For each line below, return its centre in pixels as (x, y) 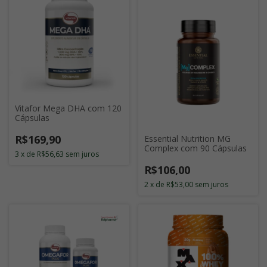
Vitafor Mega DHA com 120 (68, 108)
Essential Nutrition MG (187, 138)
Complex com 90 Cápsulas (195, 148)
